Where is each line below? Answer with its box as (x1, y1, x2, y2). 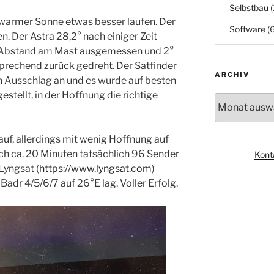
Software (229, 23, 265, 34)
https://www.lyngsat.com (39, 162, 152, 174)
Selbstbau (229, 2, 268, 13)
